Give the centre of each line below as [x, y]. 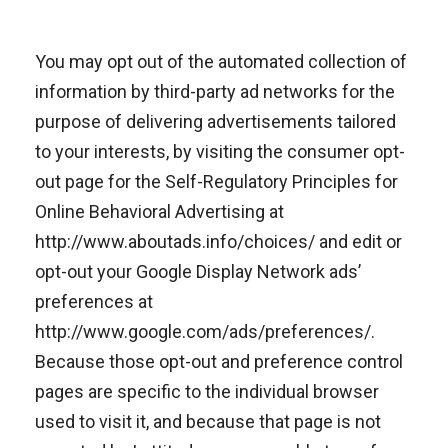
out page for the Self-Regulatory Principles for [216, 181]
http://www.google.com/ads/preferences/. [205, 331]
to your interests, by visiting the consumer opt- [220, 151]
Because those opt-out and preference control [219, 361]
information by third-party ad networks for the [215, 91]
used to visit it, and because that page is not [208, 421]
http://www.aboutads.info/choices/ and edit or [218, 241]
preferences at [94, 301]
